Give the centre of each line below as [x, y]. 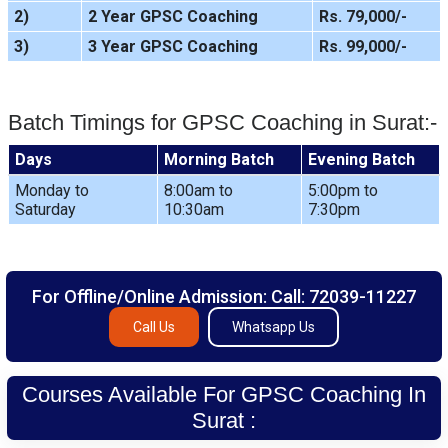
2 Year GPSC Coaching [172, 16]
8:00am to [198, 190]
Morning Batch [218, 159]
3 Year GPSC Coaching [172, 46]
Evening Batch [361, 159]
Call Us [154, 327]
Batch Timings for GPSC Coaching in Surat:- [222, 122]
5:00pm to [342, 190]
